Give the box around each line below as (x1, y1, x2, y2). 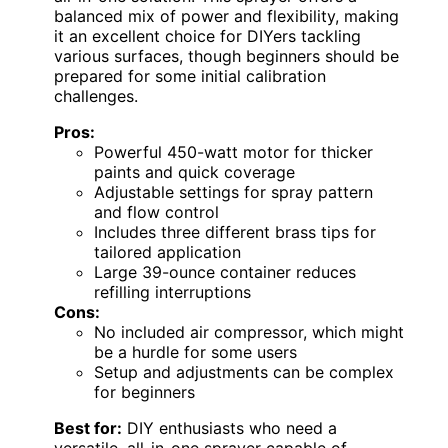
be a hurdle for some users (94, 341, 297, 362)
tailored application (94, 241, 241, 262)
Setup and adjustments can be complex (94, 361, 394, 382)
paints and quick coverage (94, 161, 295, 182)
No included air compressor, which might (94, 321, 404, 342)
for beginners (94, 381, 195, 402)
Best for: (54, 417, 122, 438)
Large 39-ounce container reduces (94, 261, 356, 282)
